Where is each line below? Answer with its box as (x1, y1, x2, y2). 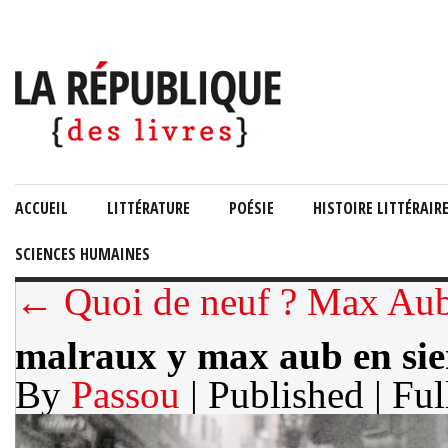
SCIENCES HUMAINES (15, 243, 150, 265)
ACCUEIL (15, 197, 68, 219)
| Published (180, 373, 374, 416)
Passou (71, 373, 180, 416)
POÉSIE (229, 197, 274, 219)
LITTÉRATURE (107, 197, 190, 219)
